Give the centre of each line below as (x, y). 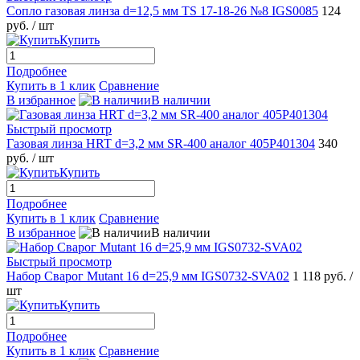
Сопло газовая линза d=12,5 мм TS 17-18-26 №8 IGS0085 (162, 10)
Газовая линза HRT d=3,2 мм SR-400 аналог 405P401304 (161, 143)
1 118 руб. (321, 276)
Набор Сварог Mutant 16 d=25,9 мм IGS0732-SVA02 (148, 276)
